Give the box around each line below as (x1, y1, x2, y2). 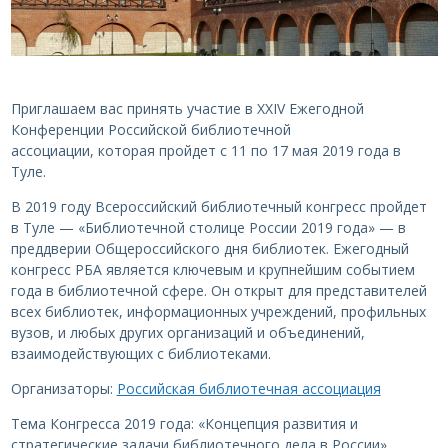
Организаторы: (10, 379, 117, 399)
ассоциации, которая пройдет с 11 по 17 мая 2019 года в (10, 141, 401, 161)
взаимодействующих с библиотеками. (10, 344, 271, 364)
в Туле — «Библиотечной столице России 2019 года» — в (10, 218, 406, 238)
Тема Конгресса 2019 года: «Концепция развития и (10, 414, 358, 434)
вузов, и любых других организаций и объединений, (10, 323, 365, 343)
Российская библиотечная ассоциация (116, 379, 381, 399)
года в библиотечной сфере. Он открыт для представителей (10, 281, 427, 301)
